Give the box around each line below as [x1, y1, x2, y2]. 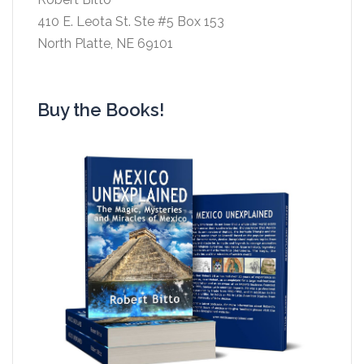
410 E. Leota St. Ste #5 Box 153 [37, 14, 224, 30]
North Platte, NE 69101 [37, 36, 173, 52]
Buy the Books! [37, 99, 164, 121]
